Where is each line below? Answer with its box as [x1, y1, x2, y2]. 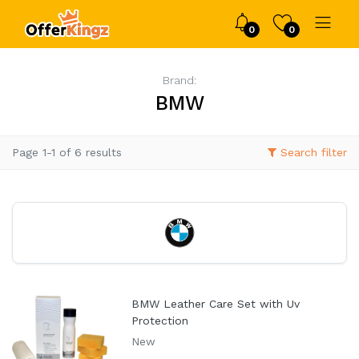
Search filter [280, 145, 347, 159]
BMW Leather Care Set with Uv [131, 296, 301, 310]
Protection [131, 313, 189, 327]
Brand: [163, 74, 196, 87]
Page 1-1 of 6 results [12, 145, 122, 159]
